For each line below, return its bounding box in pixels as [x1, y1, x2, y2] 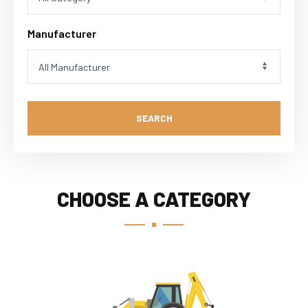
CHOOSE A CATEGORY [57, 186, 251, 211]
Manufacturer [27, 27, 96, 40]
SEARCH [135, 112, 173, 124]
